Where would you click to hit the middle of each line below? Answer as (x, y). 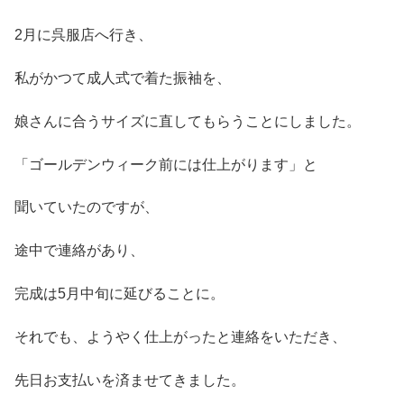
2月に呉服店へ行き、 (83, 35)
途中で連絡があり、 (79, 251)
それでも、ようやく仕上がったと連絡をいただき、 (180, 336)
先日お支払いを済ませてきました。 (130, 380)
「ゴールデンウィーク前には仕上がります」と (166, 164)
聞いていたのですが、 (87, 207)
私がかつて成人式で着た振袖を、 (123, 78)
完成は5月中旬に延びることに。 (119, 293)
